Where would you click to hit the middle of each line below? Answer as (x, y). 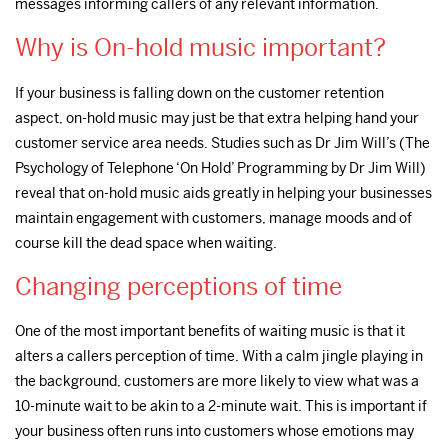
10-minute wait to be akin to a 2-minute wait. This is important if (221, 405)
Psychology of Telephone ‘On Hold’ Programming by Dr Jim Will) (220, 167)
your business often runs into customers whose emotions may (214, 430)
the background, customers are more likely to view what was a (217, 380)
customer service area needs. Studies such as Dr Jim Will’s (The (222, 142)
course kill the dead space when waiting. (146, 242)
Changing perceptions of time (178, 286)
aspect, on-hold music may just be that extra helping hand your (217, 117)
